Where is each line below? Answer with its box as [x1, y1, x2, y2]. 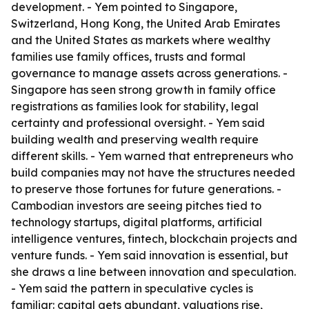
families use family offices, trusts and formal [11, 50, 246, 63]
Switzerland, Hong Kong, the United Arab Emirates [11, 17, 280, 30]
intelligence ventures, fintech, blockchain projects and [11, 232, 297, 246]
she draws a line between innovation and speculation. [11, 265, 296, 279]
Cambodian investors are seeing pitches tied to [11, 199, 261, 212]
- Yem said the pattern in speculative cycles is [11, 281, 253, 295]
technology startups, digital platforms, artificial [11, 215, 262, 229]
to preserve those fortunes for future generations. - [11, 182, 281, 196]
